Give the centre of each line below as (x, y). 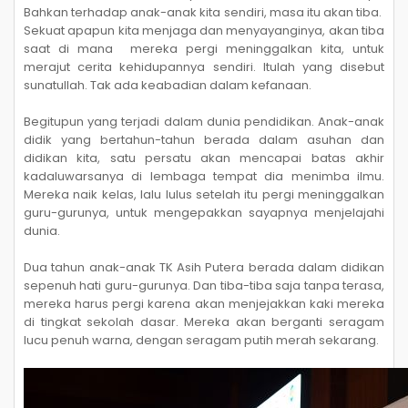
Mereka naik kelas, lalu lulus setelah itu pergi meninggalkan (204, 194)
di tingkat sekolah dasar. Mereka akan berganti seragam (204, 322)
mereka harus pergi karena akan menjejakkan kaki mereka (204, 304)
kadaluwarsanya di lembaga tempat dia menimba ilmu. (204, 176)
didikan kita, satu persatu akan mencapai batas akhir (204, 158)
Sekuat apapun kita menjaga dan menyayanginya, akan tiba (204, 31)
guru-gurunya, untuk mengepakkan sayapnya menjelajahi (204, 213)
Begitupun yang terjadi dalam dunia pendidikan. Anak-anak (204, 122)
